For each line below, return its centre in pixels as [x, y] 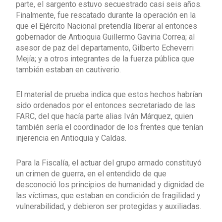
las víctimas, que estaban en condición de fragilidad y [108, 195]
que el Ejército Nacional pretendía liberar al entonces [107, 26]
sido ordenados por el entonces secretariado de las [106, 105]
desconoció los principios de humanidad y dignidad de [110, 184]
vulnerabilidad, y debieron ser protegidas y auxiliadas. [109, 206]
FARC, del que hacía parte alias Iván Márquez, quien [105, 116]
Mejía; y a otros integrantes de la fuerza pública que [105, 58]
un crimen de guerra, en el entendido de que [91, 173]
